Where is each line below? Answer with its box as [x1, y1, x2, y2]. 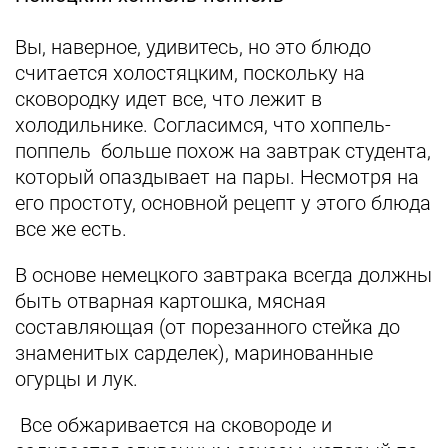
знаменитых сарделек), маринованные [15, 341, 373, 365]
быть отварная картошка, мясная [15, 289, 326, 313]
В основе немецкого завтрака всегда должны [15, 263, 432, 287]
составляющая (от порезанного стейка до [15, 315, 400, 339]
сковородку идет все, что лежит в [15, 87, 322, 111]
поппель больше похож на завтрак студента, [15, 139, 431, 163]
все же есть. [15, 217, 132, 241]
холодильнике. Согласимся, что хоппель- [15, 113, 391, 137]
